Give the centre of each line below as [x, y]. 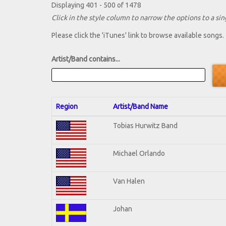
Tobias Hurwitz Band [145, 125]
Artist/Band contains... [86, 59]
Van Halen [129, 181]
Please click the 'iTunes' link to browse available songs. [138, 36]
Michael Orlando [139, 153]
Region [67, 106]
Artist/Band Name [140, 106]
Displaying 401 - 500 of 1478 [96, 5]
